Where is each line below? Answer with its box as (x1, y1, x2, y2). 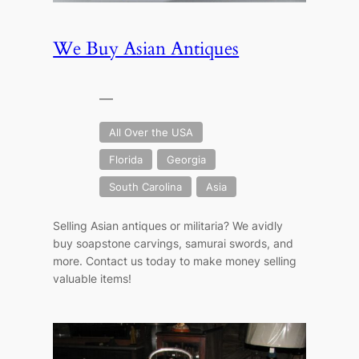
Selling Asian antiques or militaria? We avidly (53, 219, 284, 233)
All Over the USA (109, 126, 194, 139)
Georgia (167, 153, 207, 167)
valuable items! (53, 272, 132, 286)
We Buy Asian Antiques (53, 35, 240, 61)
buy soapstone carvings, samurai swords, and (53, 236, 294, 251)
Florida (109, 153, 143, 167)
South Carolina (109, 180, 183, 194)
